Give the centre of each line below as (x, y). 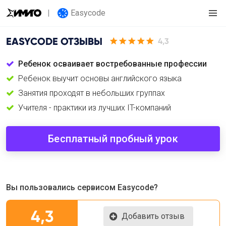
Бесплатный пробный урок (113, 139)
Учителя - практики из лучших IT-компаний (95, 108)
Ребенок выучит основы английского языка (100, 78)
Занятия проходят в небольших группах (92, 93)
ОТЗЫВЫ (80, 41)
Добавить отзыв (153, 216)
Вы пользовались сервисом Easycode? (82, 187)
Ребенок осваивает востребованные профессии (112, 64)
